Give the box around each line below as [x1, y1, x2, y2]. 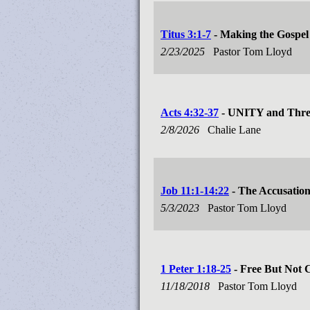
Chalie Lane [208, 124, 264, 136]
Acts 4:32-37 [161, 107, 219, 118]
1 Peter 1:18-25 [161, 263, 231, 275]
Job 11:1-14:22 [161, 185, 229, 197]
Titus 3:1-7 [161, 28, 211, 40]
